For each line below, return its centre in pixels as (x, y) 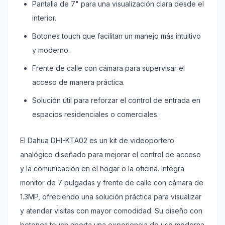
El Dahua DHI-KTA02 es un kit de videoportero (97, 140)
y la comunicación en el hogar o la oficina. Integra (102, 168)
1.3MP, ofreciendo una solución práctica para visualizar (111, 197)
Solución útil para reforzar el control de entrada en (116, 100)
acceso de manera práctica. (78, 82)
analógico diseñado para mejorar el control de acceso (110, 154)
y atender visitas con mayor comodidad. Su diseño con (111, 211)
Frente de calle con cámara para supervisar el (108, 68)
